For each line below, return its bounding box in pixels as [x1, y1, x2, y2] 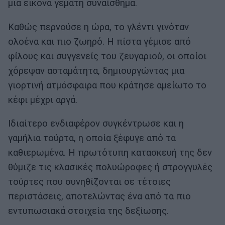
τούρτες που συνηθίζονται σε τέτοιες [8, 176, 171, 188]
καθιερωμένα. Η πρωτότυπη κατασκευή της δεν [8, 147, 212, 159]
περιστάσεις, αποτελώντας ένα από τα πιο [8, 191, 191, 202]
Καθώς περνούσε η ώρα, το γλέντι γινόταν [8, 21, 189, 33]
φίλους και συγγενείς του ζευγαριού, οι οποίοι [8, 50, 206, 62]
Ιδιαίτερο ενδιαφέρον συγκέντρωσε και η [8, 118, 184, 130]
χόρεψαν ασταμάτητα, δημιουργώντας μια [8, 65, 184, 76]
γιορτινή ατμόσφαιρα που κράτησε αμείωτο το [8, 79, 206, 91]
